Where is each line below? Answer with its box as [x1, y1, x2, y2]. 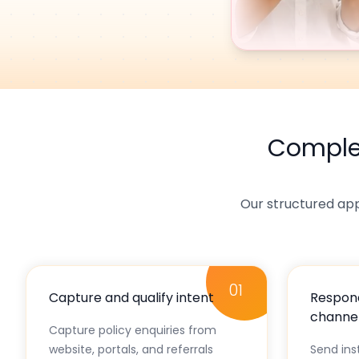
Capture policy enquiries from [49, 321, 216, 338]
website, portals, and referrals [49, 341, 213, 357]
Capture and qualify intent [49, 288, 214, 307]
